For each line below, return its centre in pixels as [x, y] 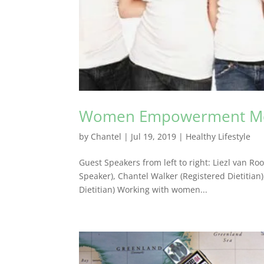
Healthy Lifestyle [218, 137]
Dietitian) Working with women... [143, 190]
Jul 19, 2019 [154, 137]
